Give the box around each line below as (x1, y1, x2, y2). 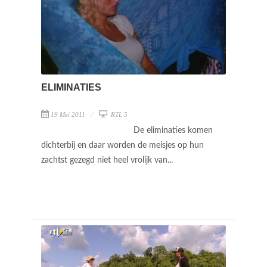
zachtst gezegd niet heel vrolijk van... (41, 156, 175, 164)
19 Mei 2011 (51, 110, 85, 118)
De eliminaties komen (133, 126, 213, 135)
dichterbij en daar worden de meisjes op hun (41, 141, 204, 150)
